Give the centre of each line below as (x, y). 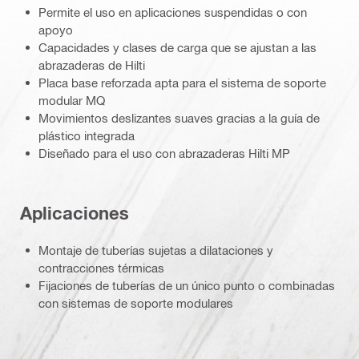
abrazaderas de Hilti (92, 65)
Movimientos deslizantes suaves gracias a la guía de (179, 118)
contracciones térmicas (101, 268)
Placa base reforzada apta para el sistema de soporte (182, 83)
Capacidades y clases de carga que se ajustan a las (177, 48)
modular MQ (72, 101)
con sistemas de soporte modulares (136, 303)
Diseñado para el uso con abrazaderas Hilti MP (164, 153)
